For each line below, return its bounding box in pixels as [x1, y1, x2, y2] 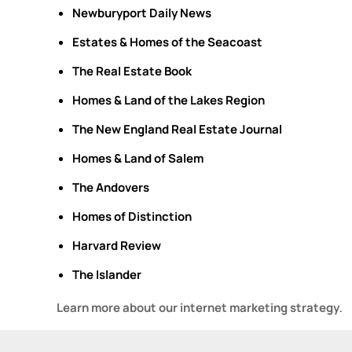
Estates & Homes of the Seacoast [72, 34, 262, 50]
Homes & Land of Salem [72, 150, 203, 167]
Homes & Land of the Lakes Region [72, 92, 265, 108]
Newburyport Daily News [72, 5, 211, 21]
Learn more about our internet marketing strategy [57, 299, 339, 316]
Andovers [96, 179, 149, 196]
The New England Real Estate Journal [72, 121, 282, 137]
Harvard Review [72, 237, 161, 254]
